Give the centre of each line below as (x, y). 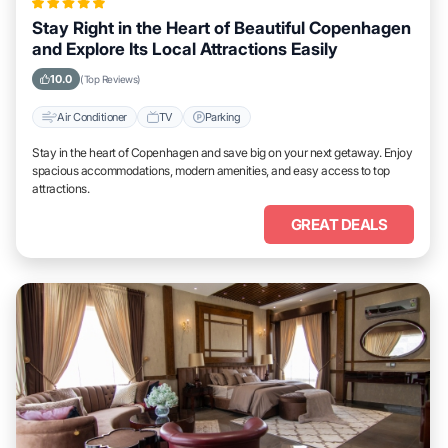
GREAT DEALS (339, 224)
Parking (222, 116)
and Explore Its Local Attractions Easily (185, 49)
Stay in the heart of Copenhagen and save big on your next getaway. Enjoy (222, 152)
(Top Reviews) (110, 79)
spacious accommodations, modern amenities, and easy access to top (211, 170)
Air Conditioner (92, 116)
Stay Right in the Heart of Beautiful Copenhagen (221, 28)
